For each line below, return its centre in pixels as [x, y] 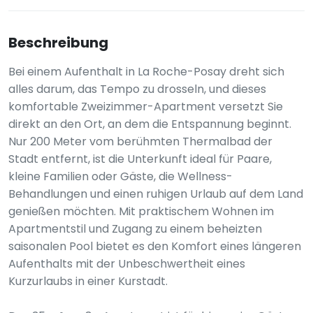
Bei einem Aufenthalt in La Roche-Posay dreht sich [146, 72]
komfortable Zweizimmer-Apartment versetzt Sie [146, 107]
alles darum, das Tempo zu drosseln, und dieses [137, 89]
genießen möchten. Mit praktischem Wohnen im [141, 211]
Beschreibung [58, 43]
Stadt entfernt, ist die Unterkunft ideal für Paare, [140, 159]
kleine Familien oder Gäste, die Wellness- [121, 176]
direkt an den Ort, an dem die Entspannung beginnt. [150, 124]
